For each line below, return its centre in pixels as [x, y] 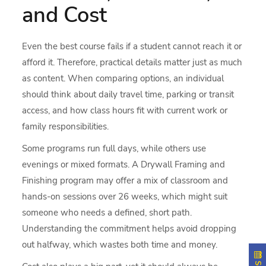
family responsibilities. [66, 126]
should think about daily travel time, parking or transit [128, 94]
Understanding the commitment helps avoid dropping [129, 228]
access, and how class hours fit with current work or [125, 110]
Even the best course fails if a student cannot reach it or [132, 46]
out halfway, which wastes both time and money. [120, 244]
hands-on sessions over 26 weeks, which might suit [125, 196]
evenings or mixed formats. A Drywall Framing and [124, 164]
